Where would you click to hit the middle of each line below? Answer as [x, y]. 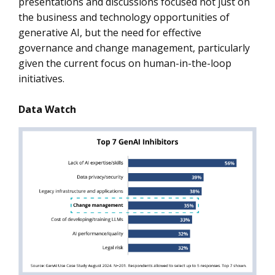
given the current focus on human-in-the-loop [125, 63]
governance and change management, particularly [134, 48]
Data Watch [47, 109]
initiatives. [41, 79]
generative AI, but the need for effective [110, 33]
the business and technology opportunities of [124, 17]
